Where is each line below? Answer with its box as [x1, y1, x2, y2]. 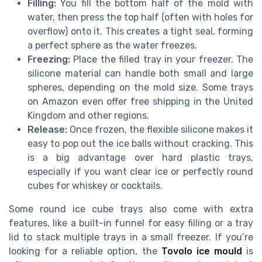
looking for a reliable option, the [9, 245, 161, 257]
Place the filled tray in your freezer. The [70, 53, 253, 65]
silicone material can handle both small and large [27, 67, 253, 79]
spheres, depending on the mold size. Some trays [27, 81, 253, 93]
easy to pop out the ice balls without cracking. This [27, 137, 253, 149]
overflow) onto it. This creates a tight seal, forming [27, 25, 253, 37]
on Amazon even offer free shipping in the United [27, 95, 253, 107]
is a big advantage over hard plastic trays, [27, 151, 253, 163]
